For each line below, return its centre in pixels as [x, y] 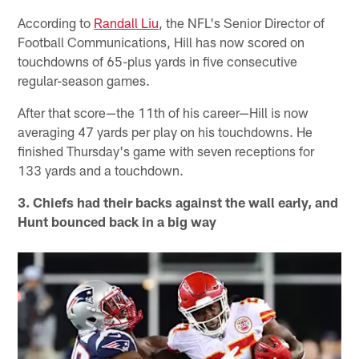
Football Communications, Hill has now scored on [161, 42]
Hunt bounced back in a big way [117, 222]
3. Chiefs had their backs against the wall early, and [178, 202]
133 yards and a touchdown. [101, 170]
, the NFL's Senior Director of [242, 23]
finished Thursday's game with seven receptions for [166, 151]
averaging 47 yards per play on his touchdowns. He [165, 132]
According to [56, 23]
